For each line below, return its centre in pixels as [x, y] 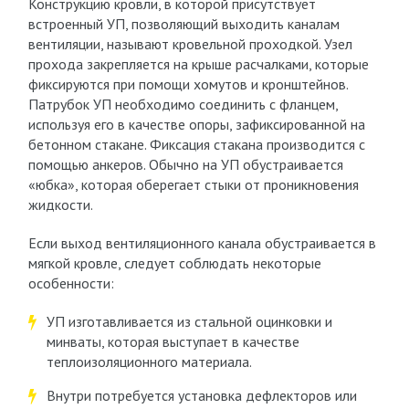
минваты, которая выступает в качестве [173, 341]
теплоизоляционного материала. [149, 362]
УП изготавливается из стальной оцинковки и [189, 321]
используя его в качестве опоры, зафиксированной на [196, 124]
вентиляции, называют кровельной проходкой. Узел [190, 44]
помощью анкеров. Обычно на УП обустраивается [185, 164]
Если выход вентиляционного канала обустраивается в [202, 243]
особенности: [71, 283]
